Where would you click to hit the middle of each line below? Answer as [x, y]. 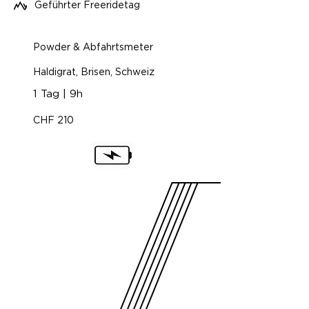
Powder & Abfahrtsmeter [93, 48]
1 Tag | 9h [58, 94]
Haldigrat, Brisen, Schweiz [94, 72]
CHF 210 [53, 121]
